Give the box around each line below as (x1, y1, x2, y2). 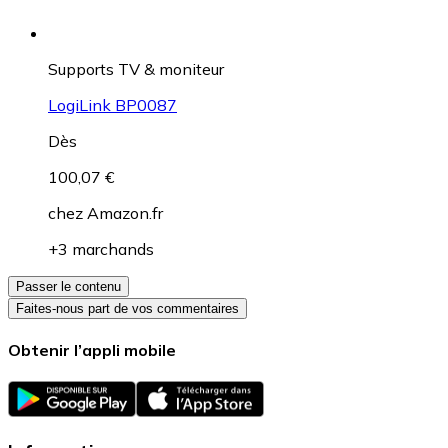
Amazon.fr (87, 202, 163, 223)
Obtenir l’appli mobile (8, 339, 176, 360)
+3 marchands (48, 238, 154, 259)
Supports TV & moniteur (48, 58, 224, 79)
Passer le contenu (16, 278, 121, 294)
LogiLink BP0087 (48, 94, 177, 115)
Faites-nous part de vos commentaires (16, 300, 239, 316)
